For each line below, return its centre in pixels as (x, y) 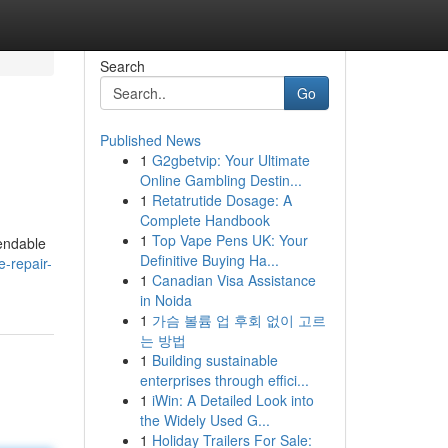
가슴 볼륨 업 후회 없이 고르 (238, 320)
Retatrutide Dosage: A (221, 200)
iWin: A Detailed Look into (232, 400)
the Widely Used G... (204, 420)
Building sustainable (214, 360)
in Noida (165, 300)
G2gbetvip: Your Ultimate (230, 160)
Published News (150, 140)
